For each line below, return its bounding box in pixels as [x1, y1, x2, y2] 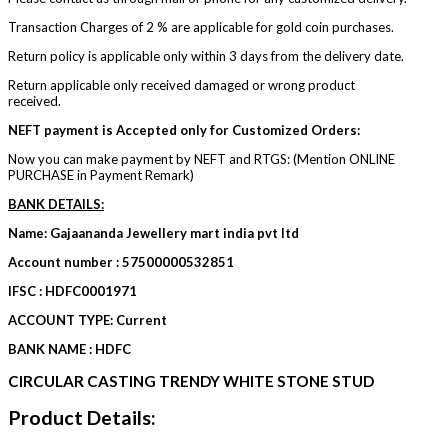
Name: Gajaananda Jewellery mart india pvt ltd [8, 224, 299, 241]
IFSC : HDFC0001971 [8, 282, 137, 299]
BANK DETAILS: [8, 195, 104, 212]
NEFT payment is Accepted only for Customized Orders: [8, 121, 360, 138]
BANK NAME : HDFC [8, 340, 131, 357]
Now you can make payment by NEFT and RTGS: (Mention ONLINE [8, 150, 395, 167]
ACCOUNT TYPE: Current [8, 311, 167, 328]
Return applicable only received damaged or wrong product [8, 76, 355, 93]
